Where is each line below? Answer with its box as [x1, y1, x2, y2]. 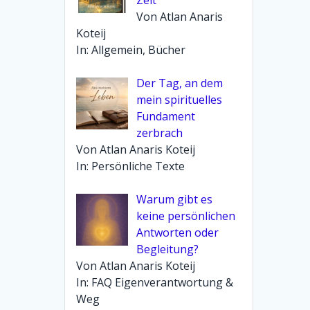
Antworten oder [136, 224, 219, 240]
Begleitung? [136, 241, 199, 257]
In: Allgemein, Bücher [76, 42, 186, 57]
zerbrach [136, 125, 183, 140]
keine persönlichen [136, 208, 236, 224]
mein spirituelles [136, 91, 223, 107]
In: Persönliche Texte [76, 158, 185, 174]
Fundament [136, 108, 196, 124]
